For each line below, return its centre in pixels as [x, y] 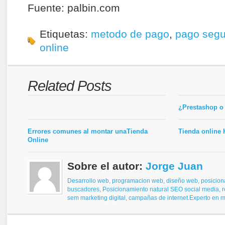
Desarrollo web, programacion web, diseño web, [134, 181]
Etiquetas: [65, 34]
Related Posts [70, 86]
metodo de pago [130, 34]
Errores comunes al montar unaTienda [88, 131]
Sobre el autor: [106, 166]
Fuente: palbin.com [74, 8]
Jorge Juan [174, 166]
